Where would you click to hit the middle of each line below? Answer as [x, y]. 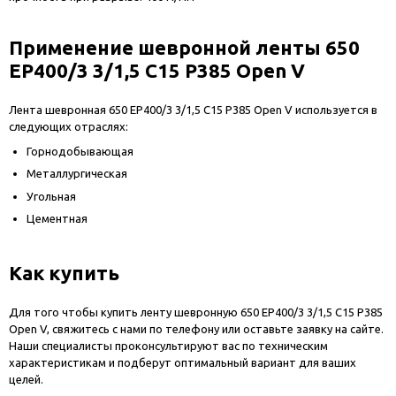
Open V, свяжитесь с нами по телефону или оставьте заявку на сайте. [196, 329]
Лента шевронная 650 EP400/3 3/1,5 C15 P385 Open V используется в [193, 109]
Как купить [64, 273]
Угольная [51, 196]
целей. [26, 380]
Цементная [57, 219]
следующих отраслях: [69, 126]
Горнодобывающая [80, 151]
